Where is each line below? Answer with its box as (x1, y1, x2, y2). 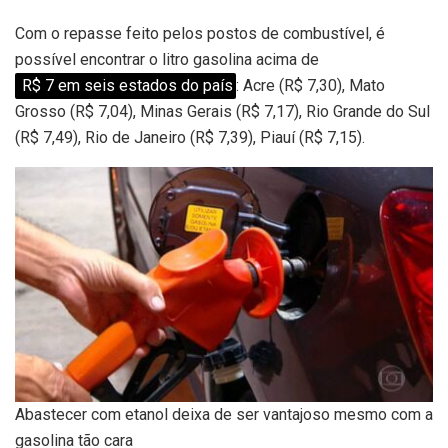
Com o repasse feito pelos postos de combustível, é (15, 24, 385, 43)
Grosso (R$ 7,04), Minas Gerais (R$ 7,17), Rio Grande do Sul (15, 102, 430, 121)
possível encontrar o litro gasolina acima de (15, 50, 319, 69)
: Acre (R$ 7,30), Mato (236, 76, 386, 95)
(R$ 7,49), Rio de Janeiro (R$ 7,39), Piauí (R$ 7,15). (15, 128, 365, 147)
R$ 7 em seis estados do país (18, 76, 234, 95)
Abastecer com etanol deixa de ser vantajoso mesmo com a (15, 404, 433, 424)
